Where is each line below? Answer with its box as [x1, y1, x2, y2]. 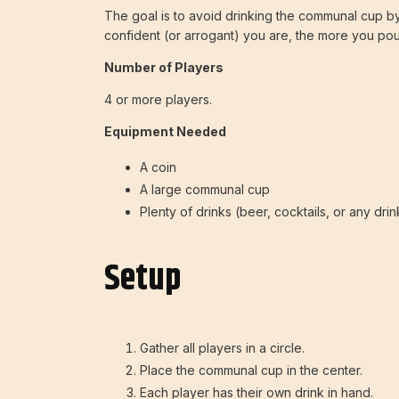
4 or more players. [104, 91, 212, 107]
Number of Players [104, 59, 224, 75]
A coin [140, 159, 176, 175]
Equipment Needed [104, 123, 226, 139]
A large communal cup [140, 181, 270, 197]
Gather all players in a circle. [140, 339, 305, 355]
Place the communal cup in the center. [140, 362, 362, 378]
